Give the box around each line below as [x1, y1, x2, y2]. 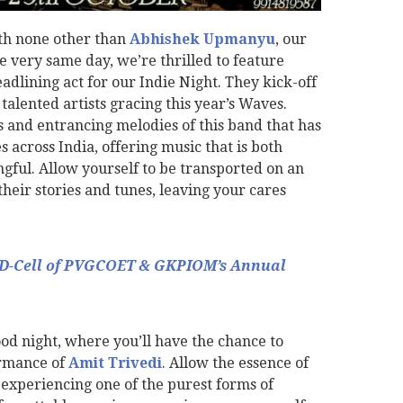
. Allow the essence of [161, 354, 309, 372]
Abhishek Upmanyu [129, 31, 275, 49]
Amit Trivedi [67, 354, 162, 372]
